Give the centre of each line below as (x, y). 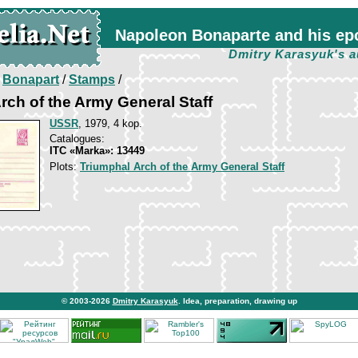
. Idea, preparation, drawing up (237, 301)
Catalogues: (77, 139)
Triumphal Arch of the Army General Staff (182, 167)
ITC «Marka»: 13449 (97, 151)
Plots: (65, 167)
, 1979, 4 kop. (110, 123)
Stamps (92, 80)
